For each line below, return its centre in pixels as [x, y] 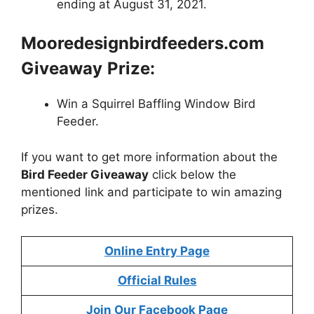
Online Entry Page [157, 251]
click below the [192, 174]
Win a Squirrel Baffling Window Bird [156, 104]
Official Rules [157, 280]
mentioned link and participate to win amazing [151, 192]
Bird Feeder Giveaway [85, 174]
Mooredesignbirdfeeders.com [143, 43]
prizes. [40, 209]
